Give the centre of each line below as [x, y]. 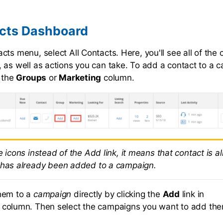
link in [192, 194]
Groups [31, 77]
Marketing [80, 77]
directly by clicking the [117, 194]
